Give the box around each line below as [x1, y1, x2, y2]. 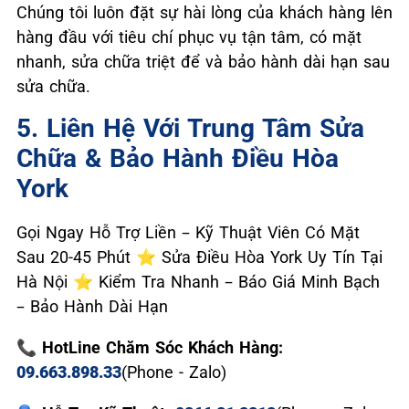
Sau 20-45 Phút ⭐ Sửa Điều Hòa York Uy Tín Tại [16, 246, 383, 267]
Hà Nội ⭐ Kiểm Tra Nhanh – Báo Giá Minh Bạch [16, 271, 380, 291]
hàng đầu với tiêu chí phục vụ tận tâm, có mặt [16, 26, 362, 47]
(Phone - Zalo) [121, 362, 226, 382]
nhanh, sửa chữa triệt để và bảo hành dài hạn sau [16, 51, 390, 71]
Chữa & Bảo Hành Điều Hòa [16, 142, 339, 173]
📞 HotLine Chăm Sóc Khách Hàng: [16, 337, 283, 357]
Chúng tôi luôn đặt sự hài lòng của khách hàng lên [16, 2, 393, 22]
